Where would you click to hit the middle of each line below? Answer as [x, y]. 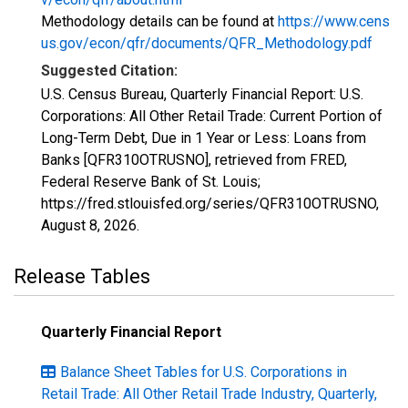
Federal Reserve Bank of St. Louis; [151, 182]
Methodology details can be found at [159, 21]
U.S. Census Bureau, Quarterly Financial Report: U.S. [202, 94]
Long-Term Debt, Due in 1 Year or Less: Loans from [204, 138]
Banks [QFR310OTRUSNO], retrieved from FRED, [194, 160]
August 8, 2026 [89, 225]
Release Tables [82, 276]
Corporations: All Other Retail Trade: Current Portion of [212, 116]
